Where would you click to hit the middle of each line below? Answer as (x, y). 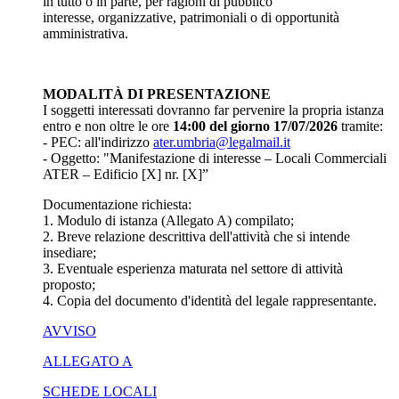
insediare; (69, 252)
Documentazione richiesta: (117, 204)
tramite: (360, 126)
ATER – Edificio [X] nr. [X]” (126, 174)
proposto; (69, 284)
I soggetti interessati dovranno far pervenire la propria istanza (213, 110)
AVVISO (69, 330)
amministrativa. (85, 33)
